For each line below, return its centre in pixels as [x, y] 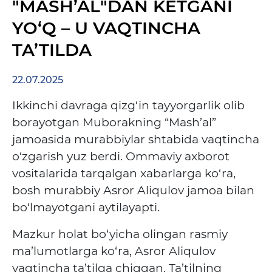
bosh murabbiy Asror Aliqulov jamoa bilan [133, 190]
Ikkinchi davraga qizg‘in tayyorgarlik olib [128, 105]
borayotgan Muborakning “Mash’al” [114, 122]
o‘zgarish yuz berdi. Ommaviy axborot [121, 156]
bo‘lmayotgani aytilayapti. [86, 207]
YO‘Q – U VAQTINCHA [106, 28]
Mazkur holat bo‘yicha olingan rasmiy [120, 234]
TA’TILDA [52, 50]
